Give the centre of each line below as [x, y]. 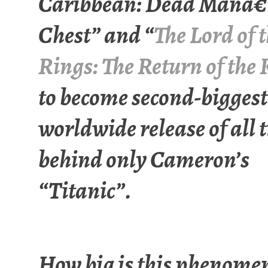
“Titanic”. [85, 190]
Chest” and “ [96, 35]
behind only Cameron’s [144, 159]
